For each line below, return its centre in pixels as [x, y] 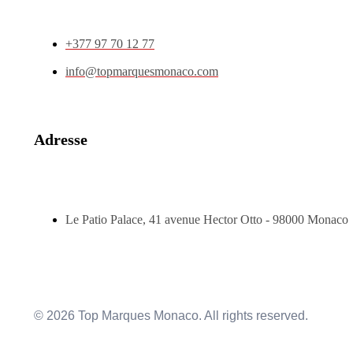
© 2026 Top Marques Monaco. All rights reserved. [171, 315]
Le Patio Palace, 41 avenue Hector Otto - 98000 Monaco [207, 219]
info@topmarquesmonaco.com [142, 72]
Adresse [61, 140]
